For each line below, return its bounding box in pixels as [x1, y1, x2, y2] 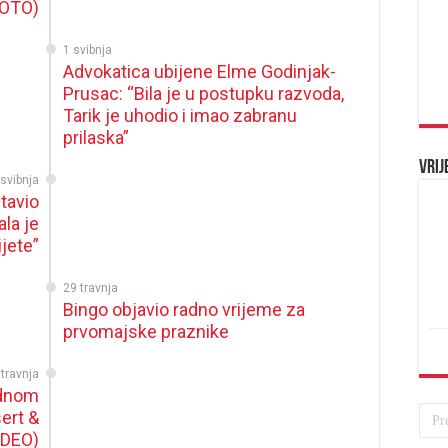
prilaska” [63, 127, 130, 148]
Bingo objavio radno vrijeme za [63, 299, 306, 320]
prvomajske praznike [63, 321, 230, 342]
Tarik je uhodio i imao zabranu [63, 105, 298, 126]
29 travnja [63, 281, 119, 295]
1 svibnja [63, 43, 113, 57]
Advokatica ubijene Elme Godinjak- [63, 61, 337, 82]
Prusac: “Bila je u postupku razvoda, [63, 83, 345, 104]
